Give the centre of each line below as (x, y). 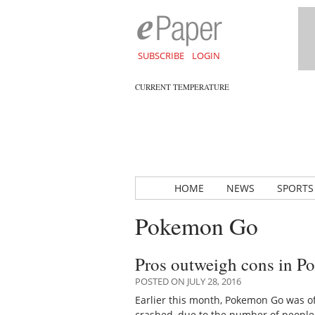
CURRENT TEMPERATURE (182, 87)
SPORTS (295, 188)
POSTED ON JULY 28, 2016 (188, 281)
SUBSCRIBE (161, 56)
